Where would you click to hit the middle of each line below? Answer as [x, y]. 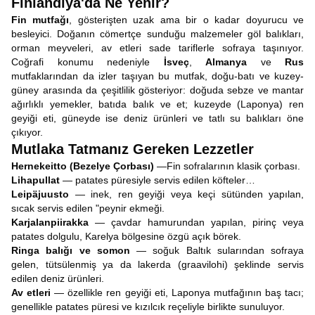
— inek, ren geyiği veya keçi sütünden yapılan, [186, 194]
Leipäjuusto [40, 194]
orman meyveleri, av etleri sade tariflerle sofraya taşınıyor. [157, 48]
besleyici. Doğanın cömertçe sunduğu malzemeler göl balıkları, [157, 34]
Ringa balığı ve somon [71, 250]
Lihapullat [36, 180]
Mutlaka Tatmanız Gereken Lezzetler [133, 149]
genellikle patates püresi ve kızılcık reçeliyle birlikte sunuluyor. [148, 307]
